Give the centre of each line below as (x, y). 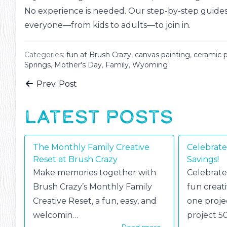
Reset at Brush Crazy (75, 160)
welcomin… (55, 215)
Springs (37, 65)
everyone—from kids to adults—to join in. (107, 25)
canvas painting (162, 55)
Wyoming (150, 65)
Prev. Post (56, 84)
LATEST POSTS (99, 117)
